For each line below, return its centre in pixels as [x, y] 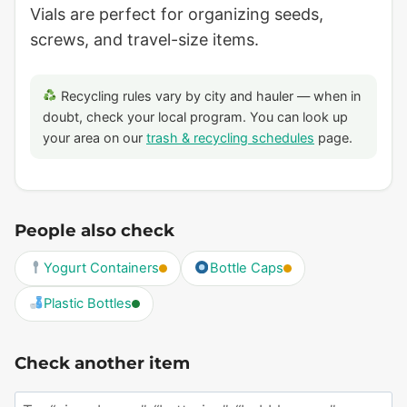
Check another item [102, 362]
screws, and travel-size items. [144, 39]
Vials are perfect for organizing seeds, [177, 14]
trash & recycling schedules [230, 137]
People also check [94, 230]
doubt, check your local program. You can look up [195, 116]
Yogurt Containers [101, 268]
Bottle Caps [246, 268]
